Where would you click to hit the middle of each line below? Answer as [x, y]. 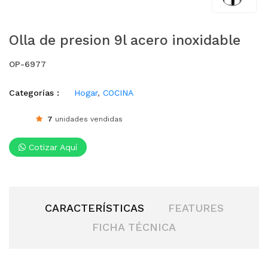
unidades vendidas [88, 119]
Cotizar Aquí [51, 147]
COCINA [118, 93]
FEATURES [196, 208]
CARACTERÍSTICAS [94, 208]
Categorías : [34, 93]
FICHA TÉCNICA [134, 227]
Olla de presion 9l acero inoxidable [125, 41]
